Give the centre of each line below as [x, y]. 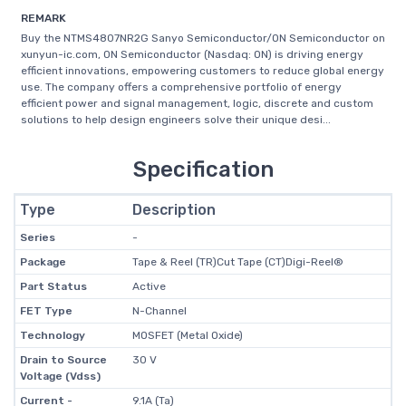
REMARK [43, 18]
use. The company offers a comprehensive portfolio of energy [181, 87]
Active [149, 286]
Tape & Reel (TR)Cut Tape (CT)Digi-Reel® [237, 262]
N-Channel [159, 311]
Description [174, 210]
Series [37, 237]
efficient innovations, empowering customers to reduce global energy [203, 71]
